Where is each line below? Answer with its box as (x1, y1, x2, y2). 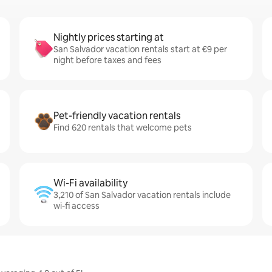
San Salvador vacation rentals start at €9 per (53, 44, 227, 55)
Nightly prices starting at (53, 31, 164, 44)
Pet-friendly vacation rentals (53, 109, 180, 122)
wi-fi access (53, 200, 100, 211)
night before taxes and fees (53, 55, 161, 66)
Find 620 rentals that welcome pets (53, 122, 192, 133)
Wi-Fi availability (53, 177, 127, 189)
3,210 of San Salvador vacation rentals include (53, 189, 231, 200)
